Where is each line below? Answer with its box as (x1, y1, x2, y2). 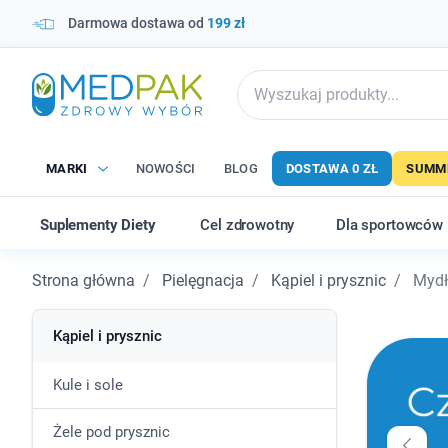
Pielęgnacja (162, 271, 244, 290)
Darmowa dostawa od (68, 15, 207, 31)
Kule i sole (53, 376, 123, 394)
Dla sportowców (336, 216, 443, 234)
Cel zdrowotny (200, 216, 295, 234)
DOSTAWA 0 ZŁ (285, 161, 379, 176)
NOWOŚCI (135, 161, 196, 176)
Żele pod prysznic (53, 423, 170, 441)
